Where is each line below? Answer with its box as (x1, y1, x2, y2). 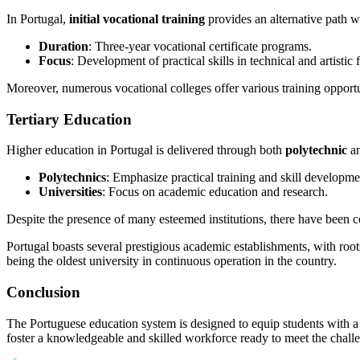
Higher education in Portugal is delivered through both (6, 143, 285, 157)
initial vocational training (69, 11, 205, 26)
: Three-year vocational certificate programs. (88, 39, 312, 53)
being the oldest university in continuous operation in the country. (6, 254, 337, 268)
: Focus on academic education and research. (102, 185, 328, 199)
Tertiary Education (6, 110, 132, 128)
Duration (39, 39, 88, 53)
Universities (39, 185, 102, 199)
